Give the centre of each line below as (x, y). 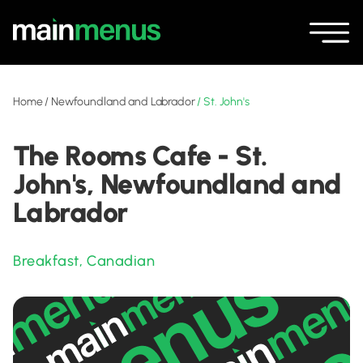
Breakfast (46, 261)
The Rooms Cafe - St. (141, 156)
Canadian (121, 261)
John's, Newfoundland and (177, 184)
